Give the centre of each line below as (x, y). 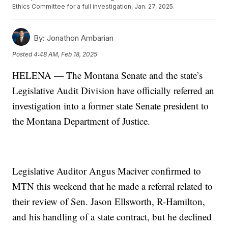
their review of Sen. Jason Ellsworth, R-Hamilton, (109, 202)
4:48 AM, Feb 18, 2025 (66, 54)
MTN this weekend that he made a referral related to (113, 186)
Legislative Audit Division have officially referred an (113, 91)
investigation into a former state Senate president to (111, 106)
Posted (23, 54)
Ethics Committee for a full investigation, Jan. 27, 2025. (94, 7)
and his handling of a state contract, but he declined (112, 217)
